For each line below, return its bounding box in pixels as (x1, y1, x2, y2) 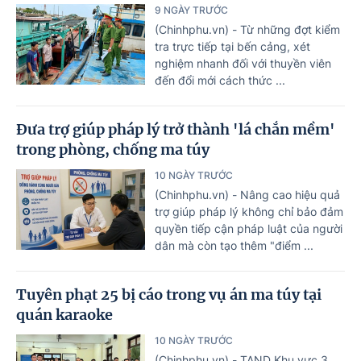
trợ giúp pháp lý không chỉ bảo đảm (155, 204, 343, 218)
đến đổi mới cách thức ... (155, 73, 285, 87)
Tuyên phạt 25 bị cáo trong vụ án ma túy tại (16, 284, 322, 304)
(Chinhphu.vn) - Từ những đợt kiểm (155, 22, 340, 36)
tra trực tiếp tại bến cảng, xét (155, 39, 310, 53)
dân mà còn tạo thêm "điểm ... (155, 238, 313, 252)
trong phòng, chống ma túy (16, 139, 210, 159)
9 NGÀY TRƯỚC (155, 3, 228, 16)
